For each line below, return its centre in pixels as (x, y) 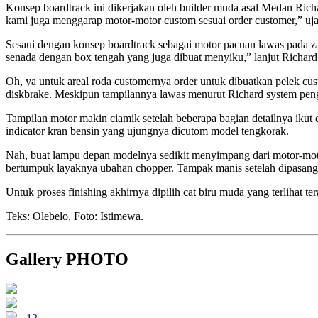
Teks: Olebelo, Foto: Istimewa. (75, 216)
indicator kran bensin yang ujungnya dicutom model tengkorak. (147, 131)
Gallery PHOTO (67, 259)
